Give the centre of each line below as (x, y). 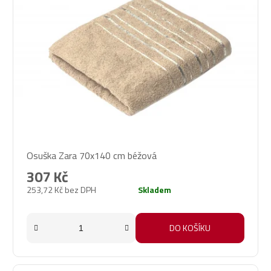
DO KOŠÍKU (190, 228)
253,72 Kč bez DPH (61, 190)
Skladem (155, 190)
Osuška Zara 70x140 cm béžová (92, 156)
